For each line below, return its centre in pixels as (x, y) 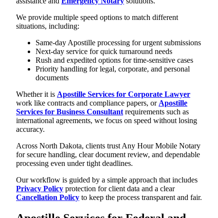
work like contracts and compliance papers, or (87, 103)
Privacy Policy (40, 189)
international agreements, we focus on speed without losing (107, 121)
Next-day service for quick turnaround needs (104, 52)
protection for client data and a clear (119, 189)
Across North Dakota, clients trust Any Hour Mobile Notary (108, 146)
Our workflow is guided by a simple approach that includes (107, 180)
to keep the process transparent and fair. (141, 198)
